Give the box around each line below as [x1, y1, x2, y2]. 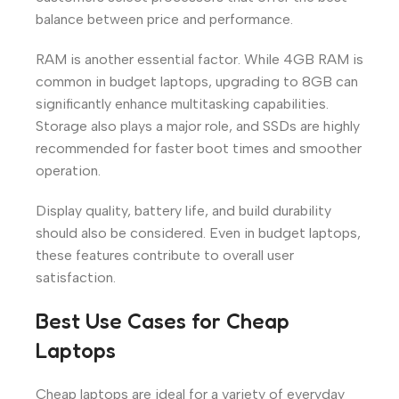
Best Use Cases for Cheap [36, 307, 289, 334]
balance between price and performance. [36, 10, 293, 28]
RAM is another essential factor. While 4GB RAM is [36, 50, 363, 68]
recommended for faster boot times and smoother [36, 139, 362, 157]
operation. [36, 161, 101, 179]
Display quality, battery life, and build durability [36, 201, 331, 219]
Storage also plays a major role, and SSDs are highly [36, 117, 360, 134]
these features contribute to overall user [36, 246, 294, 264]
